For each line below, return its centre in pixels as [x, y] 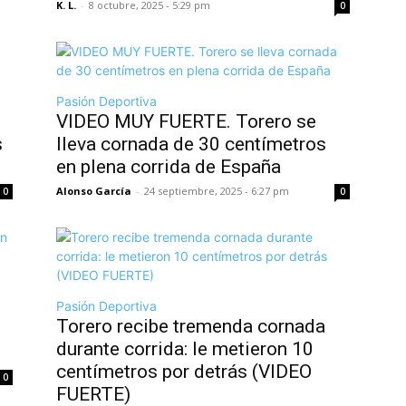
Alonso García [94, 190]
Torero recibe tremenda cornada [191, 326]
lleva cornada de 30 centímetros [191, 144]
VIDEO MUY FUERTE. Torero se [186, 121]
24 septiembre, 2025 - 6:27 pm [217, 190]
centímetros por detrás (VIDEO [184, 371]
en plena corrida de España [169, 166]
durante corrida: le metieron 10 [185, 348]
